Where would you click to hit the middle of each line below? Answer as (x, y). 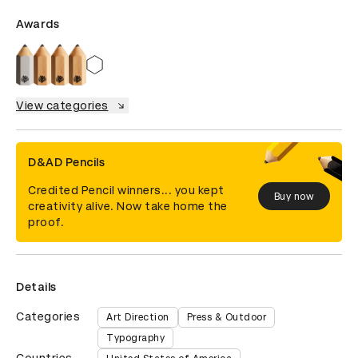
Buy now (294, 196)
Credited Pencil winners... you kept (126, 191)
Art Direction (138, 318)
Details (36, 287)
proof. (46, 223)
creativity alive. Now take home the (128, 207)
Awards (38, 24)
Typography (135, 338)
